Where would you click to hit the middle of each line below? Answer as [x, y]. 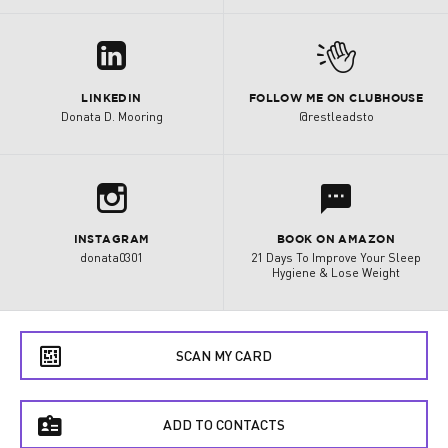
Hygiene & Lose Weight [336, 272]
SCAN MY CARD [224, 355]
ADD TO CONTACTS [224, 424]
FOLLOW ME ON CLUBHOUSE [336, 99]
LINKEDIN [111, 99]
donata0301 [111, 257]
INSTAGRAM [111, 240]
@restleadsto [336, 116]
